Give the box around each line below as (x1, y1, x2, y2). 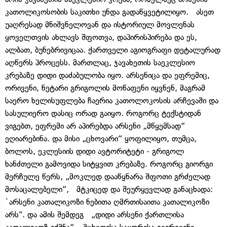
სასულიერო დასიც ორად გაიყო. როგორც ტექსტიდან (5, 108, 201, 118)
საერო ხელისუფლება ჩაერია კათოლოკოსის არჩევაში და (5, 95, 218, 105)
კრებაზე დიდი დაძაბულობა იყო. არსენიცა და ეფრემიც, (5, 70, 210, 80)
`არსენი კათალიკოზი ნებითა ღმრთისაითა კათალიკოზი (5, 197, 209, 207)
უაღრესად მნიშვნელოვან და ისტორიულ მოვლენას (5, 19, 195, 29)
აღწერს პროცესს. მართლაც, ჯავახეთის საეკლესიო (5, 57, 195, 67)
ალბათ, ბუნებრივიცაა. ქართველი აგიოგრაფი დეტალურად (5, 45, 220, 55)
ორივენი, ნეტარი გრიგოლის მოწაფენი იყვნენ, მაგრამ (5, 83, 205, 93)
